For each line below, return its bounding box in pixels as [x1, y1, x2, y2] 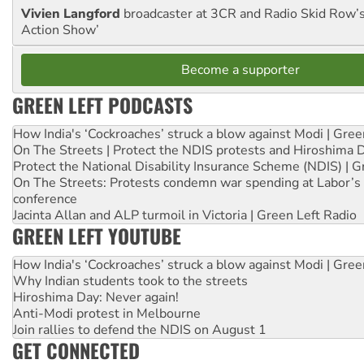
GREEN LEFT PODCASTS [12, 89, 193, 119]
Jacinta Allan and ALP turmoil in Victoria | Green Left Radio [13, 206, 357, 224]
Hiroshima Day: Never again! [13, 288, 179, 306]
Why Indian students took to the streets [13, 271, 248, 290]
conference [13, 189, 77, 208]
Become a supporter [181, 60, 300, 79]
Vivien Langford [21, 4, 123, 23]
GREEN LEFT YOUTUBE [12, 220, 181, 250]
